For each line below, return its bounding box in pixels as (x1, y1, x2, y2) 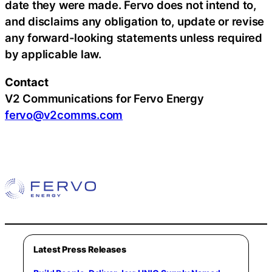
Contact (5, 75, 51, 89)
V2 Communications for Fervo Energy (5, 91, 207, 105)
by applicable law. (5, 47, 102, 61)
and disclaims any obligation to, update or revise (5, 15, 265, 29)
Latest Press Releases (33, 244, 126, 255)
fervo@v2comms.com (5, 107, 123, 121)
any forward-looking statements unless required (5, 31, 262, 45)
